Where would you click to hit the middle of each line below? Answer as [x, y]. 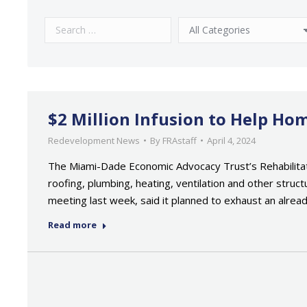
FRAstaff [180, 140]
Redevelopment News [94, 140]
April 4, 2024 [231, 140]
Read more [72, 225]
